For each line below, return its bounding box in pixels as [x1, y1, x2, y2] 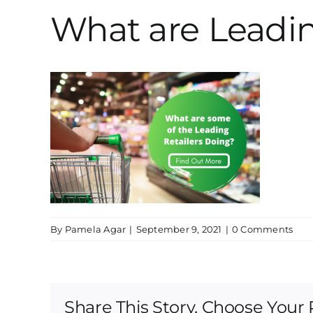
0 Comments [231, 224, 293, 235]
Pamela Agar [64, 224, 126, 235]
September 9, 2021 [136, 224, 222, 235]
